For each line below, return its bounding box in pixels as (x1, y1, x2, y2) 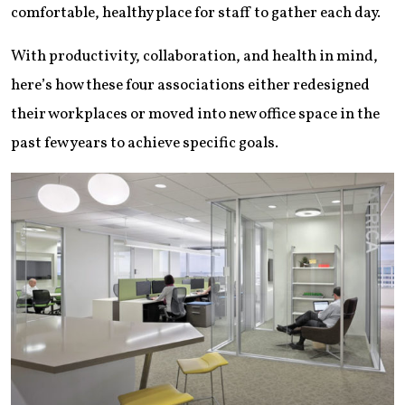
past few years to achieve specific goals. (11, 132, 278, 154)
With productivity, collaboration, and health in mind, (11, 45, 378, 67)
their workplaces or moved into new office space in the (11, 103, 380, 125)
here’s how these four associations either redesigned (11, 74, 370, 96)
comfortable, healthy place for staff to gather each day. (11, 2, 381, 24)
